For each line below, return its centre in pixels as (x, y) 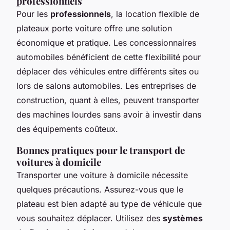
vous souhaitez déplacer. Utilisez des (90, 218)
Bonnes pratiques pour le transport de (101, 150)
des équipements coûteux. (67, 129)
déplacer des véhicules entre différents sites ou (108, 72)
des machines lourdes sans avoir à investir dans (109, 115)
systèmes (183, 218)
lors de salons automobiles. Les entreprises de (106, 86)
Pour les (33, 14)
